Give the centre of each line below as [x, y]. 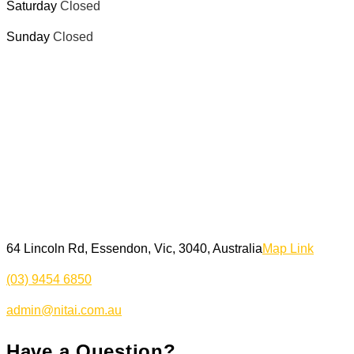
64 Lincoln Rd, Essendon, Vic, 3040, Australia [134, 248]
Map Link [288, 248]
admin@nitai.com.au [64, 310]
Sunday [30, 36]
